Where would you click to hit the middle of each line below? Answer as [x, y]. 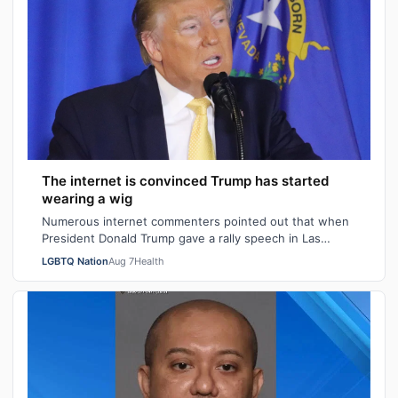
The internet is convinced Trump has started [185, 180]
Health [149, 261]
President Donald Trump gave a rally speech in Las [181, 238]
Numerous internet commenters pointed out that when [195, 221]
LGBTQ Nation [75, 261]
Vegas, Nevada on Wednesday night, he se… [166, 255]
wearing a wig [87, 198]
